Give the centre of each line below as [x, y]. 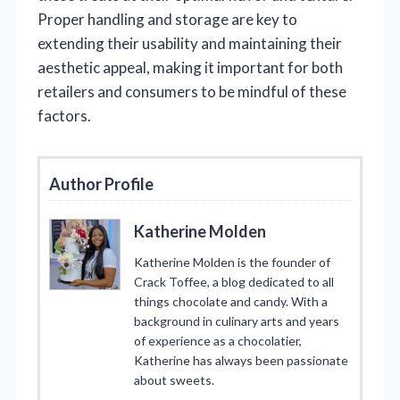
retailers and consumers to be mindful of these [192, 91]
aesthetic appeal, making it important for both [190, 67]
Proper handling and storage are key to [167, 19]
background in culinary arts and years [237, 321]
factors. [64, 115]
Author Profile [101, 183]
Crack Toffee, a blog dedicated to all [234, 281]
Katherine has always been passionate [241, 360]
